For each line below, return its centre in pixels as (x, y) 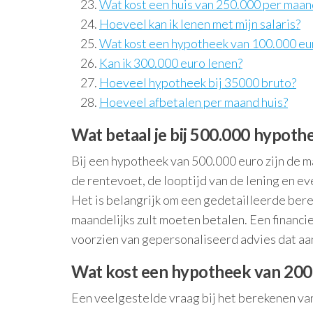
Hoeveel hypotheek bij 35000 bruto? (198, 82)
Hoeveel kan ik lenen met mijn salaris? (200, 24)
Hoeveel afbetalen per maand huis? (194, 102)
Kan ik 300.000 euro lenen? (171, 63)
